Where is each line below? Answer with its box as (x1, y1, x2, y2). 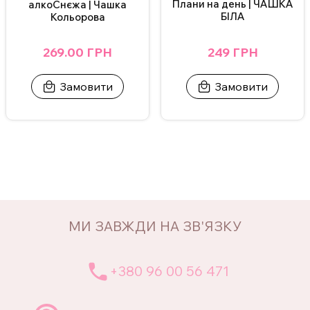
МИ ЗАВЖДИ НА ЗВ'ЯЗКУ (69, 217, 241, 235)
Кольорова (50, 10, 105, 24)
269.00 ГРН (43, 44, 112, 60)
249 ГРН (207, 44, 258, 60)
